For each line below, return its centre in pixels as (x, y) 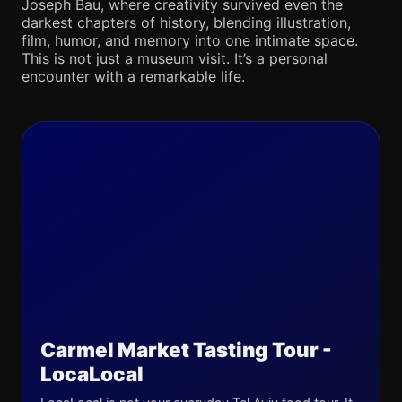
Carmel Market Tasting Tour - (186, 350)
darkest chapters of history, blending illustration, (186, 22)
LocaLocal (92, 374)
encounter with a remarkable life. (133, 76)
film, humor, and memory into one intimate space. (190, 40)
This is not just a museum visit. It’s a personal (175, 58)
